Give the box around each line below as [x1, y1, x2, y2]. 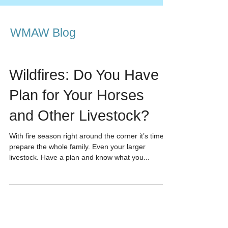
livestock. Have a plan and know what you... [9, 153, 150, 161]
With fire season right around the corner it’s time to [9, 132, 172, 140]
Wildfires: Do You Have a [9, 67, 171, 83]
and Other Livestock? [9, 107, 149, 124]
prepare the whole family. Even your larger [9, 142, 146, 151]
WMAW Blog [10, 26, 76, 39]
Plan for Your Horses [9, 87, 144, 103]
